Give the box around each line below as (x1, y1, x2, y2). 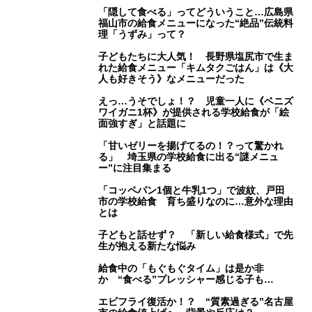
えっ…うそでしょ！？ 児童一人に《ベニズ (98, 95, 294, 107)
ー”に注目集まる (98, 162, 172, 174)
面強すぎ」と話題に (98, 118, 187, 130)
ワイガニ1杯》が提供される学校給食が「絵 (98, 107, 290, 118)
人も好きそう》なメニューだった (98, 73, 245, 85)
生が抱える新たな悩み (98, 240, 196, 252)
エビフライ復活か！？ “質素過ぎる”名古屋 (98, 296, 294, 308)
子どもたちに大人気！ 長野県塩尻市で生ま (98, 51, 294, 63)
